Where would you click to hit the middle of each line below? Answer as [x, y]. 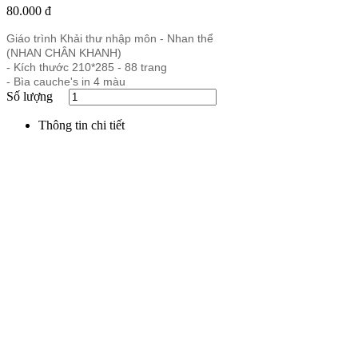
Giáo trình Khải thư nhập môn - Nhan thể [110, 38]
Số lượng [30, 96]
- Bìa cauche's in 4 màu [66, 81]
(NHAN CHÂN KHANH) [64, 52]
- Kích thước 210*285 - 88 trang [87, 67]
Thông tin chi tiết [82, 125]
